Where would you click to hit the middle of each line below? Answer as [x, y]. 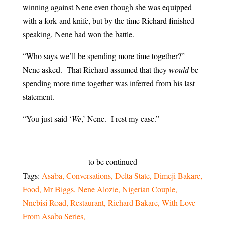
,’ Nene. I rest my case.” [120, 119]
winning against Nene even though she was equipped [107, 7]
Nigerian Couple [148, 189]
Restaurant [87, 203]
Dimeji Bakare [177, 176]
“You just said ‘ [47, 119]
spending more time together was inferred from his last [108, 83]
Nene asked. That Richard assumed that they [96, 70]
